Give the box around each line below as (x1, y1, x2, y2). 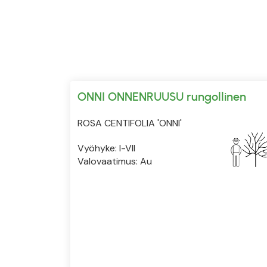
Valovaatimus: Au (77, 154, 152, 167)
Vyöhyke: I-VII (77, 141, 135, 154)
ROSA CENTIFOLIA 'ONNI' (77, 116, 182, 129)
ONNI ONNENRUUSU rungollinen (77, 89, 246, 104)
